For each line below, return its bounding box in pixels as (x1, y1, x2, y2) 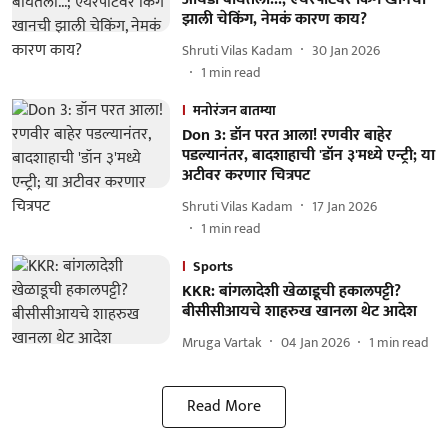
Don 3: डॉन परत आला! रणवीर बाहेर (181, 122, 392, 149)
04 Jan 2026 (280, 330, 350, 354)
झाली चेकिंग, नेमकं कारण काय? (181, 6, 367, 33)
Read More (187, 393, 261, 420)
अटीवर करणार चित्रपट (181, 162, 310, 189)
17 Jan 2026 (311, 194, 377, 218)
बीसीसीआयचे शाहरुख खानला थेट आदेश (181, 298, 417, 325)
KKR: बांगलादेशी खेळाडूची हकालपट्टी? (181, 278, 401, 305)
